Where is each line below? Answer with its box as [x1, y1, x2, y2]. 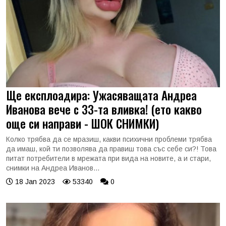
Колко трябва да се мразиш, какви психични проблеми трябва [6, 135, 212, 143]
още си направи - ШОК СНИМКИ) [6, 114, 159, 132]
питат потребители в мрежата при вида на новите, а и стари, [6, 154, 211, 162]
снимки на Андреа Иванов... [6, 163, 99, 172]
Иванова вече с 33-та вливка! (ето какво [6, 100, 202, 118]
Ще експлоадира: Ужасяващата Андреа [6, 86, 197, 104]
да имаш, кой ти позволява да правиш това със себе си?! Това [6, 144, 216, 153]
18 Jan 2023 [13, 177, 55, 186]
